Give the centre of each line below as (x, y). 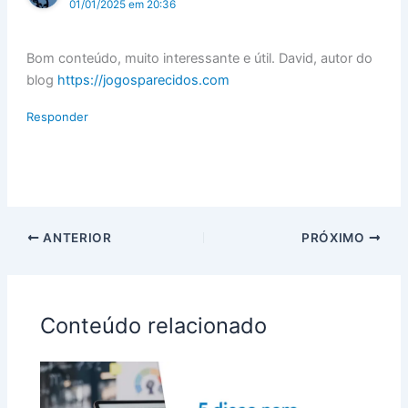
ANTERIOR (76, 237)
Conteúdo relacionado (154, 325)
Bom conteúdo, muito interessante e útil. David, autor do (200, 58)
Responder (58, 116)
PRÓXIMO (335, 237)
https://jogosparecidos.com (144, 80)
